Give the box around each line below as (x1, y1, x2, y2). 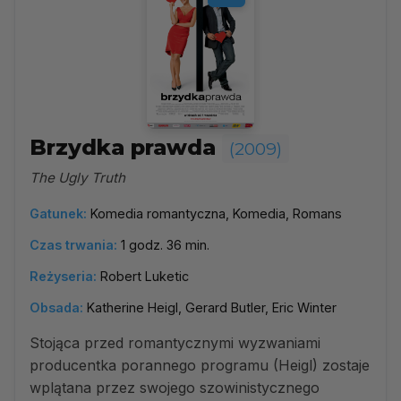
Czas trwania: (30, 237, 117, 252)
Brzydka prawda (30, 134, 222, 160)
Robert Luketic (100, 269, 189, 284)
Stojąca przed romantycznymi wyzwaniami (30, 334, 320, 352)
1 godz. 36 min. (121, 237, 209, 252)
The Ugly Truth (30, 169, 125, 186)
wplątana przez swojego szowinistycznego (30, 379, 320, 397)
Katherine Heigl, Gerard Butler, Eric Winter (87, 300, 337, 315)
